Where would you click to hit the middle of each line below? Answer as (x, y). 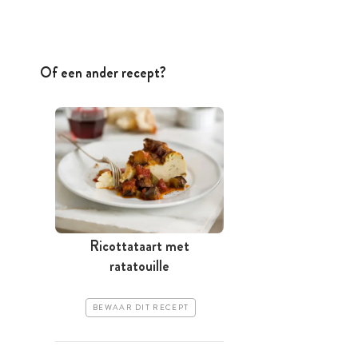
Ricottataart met (139, 247)
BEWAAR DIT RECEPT (141, 308)
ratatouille (139, 267)
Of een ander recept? (103, 72)
